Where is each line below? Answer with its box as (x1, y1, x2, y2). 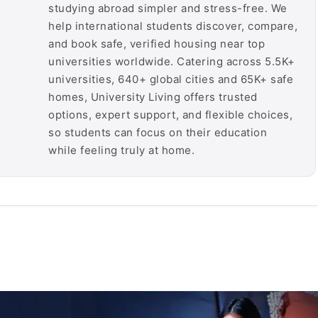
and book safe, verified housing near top (48, 37, 265, 50)
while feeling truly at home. (48, 143, 194, 157)
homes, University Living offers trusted (48, 90, 258, 104)
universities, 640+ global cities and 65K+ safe (48, 72, 293, 86)
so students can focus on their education (48, 126, 267, 139)
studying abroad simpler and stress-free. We (48, 1, 287, 15)
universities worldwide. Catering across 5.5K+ (48, 55, 295, 68)
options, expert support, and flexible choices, (48, 108, 292, 121)
